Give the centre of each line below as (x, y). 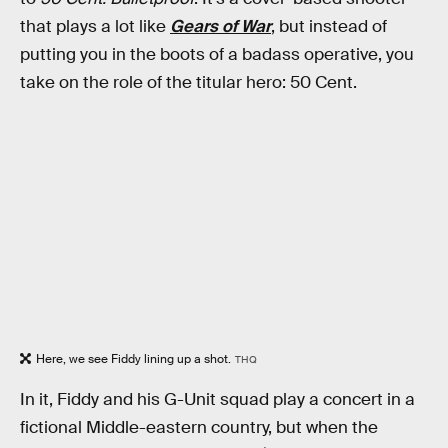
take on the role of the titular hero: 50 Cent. (188, 83)
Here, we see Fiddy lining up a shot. (133, 358)
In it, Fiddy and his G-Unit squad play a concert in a (217, 400)
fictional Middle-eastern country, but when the (199, 428)
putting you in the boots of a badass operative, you (217, 55)
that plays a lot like (95, 27)
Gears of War (220, 27)
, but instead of (329, 27)
